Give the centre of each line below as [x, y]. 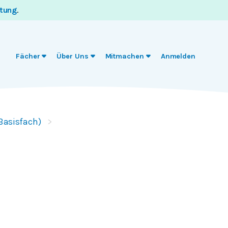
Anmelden [178, 56]
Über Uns [73, 56]
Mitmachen [124, 56]
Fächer [28, 56]
